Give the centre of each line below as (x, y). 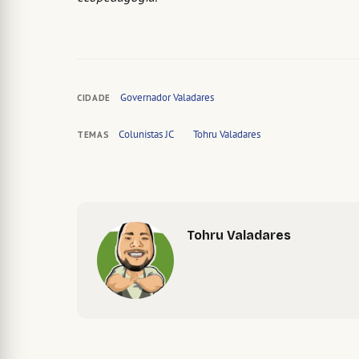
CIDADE (94, 98)
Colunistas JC (147, 135)
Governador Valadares (167, 98)
